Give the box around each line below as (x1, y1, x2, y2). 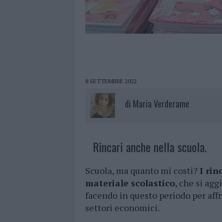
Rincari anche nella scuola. (93, 138, 207, 156)
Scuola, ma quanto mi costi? (85, 165, 200, 177)
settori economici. (85, 202, 160, 214)
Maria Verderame (133, 97, 189, 111)
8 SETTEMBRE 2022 (85, 77, 137, 85)
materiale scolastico (85, 177, 175, 189)
